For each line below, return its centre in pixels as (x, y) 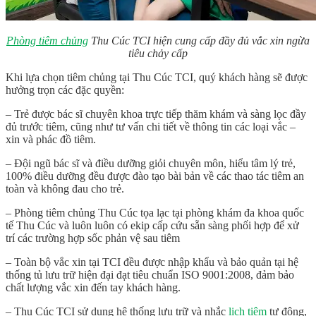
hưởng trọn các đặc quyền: (65, 90)
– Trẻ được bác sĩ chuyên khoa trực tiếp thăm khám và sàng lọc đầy (156, 114)
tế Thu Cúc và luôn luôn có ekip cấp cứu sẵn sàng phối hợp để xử (152, 225)
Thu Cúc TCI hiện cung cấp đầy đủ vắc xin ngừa (199, 40)
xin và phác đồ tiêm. (51, 139)
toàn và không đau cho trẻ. (65, 188)
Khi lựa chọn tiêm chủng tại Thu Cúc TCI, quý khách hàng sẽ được (157, 77)
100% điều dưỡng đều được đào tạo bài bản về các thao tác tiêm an (155, 176)
